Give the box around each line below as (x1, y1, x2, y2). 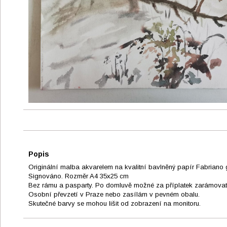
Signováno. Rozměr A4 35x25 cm (28, 172, 129, 180)
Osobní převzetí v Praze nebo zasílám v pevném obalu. (28, 191, 200, 199)
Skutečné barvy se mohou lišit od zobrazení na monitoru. (28, 200, 201, 208)
